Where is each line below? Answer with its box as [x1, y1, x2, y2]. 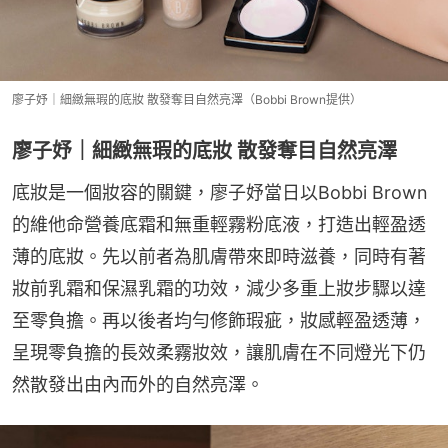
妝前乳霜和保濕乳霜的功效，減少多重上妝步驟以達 [12, 277, 426, 299]
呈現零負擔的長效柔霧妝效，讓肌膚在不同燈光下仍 [12, 341, 426, 363]
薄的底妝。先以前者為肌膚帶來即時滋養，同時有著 [12, 245, 426, 267]
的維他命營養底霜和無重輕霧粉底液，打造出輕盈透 [12, 213, 426, 235]
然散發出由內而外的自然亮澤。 [12, 373, 264, 395]
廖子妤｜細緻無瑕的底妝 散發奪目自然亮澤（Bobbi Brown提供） [12, 91, 362, 107]
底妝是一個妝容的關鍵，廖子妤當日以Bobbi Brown [12, 181, 428, 203]
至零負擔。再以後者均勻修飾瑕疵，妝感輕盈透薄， [12, 309, 426, 331]
